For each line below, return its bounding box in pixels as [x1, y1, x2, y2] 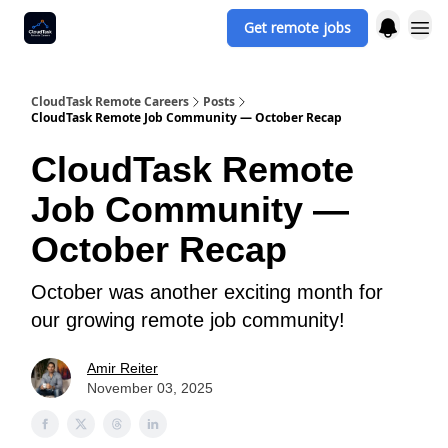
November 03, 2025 [87, 380, 213, 396]
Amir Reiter [87, 360, 158, 376]
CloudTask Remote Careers [31, 93, 189, 110]
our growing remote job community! [31, 309, 345, 331]
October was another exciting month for [31, 281, 383, 303]
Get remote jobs [244, 18, 351, 37]
